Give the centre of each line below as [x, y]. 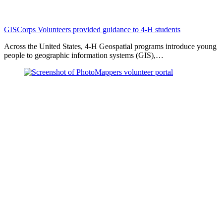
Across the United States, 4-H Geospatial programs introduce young [110, 46]
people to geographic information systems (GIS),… [84, 55]
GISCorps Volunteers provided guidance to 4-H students [92, 29]
